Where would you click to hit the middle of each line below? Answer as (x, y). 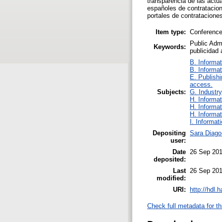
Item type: (171, 32)
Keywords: (170, 47)
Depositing (169, 133)
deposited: (170, 159)
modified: (171, 178)
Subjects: (171, 92)
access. (201, 84)
